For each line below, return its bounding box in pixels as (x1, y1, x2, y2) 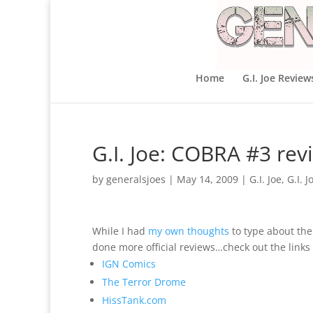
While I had (92, 224, 148, 238)
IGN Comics (102, 257, 156, 270)
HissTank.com (102, 293, 166, 307)
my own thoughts (148, 224, 229, 238)
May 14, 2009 (177, 173, 238, 186)
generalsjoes (106, 173, 166, 186)
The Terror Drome (102, 275, 186, 289)
